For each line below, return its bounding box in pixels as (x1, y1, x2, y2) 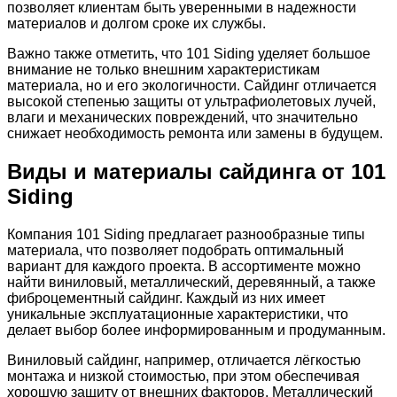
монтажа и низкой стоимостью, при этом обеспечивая (7, 368, 360, 384)
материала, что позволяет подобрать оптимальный (7, 242, 344, 258)
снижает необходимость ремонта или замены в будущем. (7, 125, 383, 141)
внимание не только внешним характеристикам (7, 61, 320, 77)
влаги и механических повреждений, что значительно (7, 109, 358, 125)
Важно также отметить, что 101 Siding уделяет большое (7, 45, 370, 61)
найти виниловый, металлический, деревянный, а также (7, 274, 376, 290)
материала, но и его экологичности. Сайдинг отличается (7, 77, 377, 93)
